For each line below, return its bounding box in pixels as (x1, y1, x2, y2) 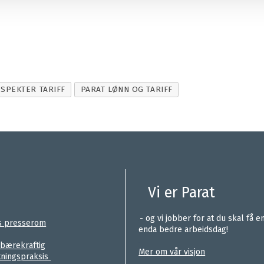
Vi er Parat (148, 184, 216, 202)
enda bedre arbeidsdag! (138, 224, 229, 235)
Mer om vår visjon (138, 246, 206, 257)
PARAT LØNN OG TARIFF (80, 84, 173, 94)
